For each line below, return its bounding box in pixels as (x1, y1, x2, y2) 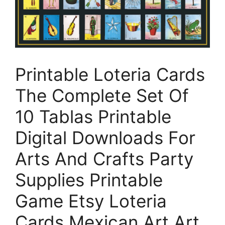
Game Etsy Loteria (15, 190, 167, 212)
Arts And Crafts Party (15, 148, 193, 170)
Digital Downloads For (15, 127, 195, 149)
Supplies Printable (15, 169, 163, 191)
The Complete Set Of (15, 85, 189, 106)
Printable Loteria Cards (15, 64, 205, 85)
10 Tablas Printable (15, 106, 171, 128)
